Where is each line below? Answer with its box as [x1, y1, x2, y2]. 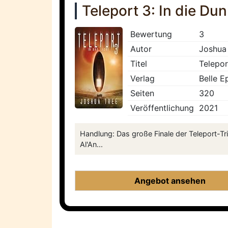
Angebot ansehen [134, 176, 206, 186]
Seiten [130, 88, 154, 99]
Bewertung [130, 29, 172, 40]
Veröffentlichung [130, 103, 194, 113]
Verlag [130, 73, 155, 84]
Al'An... [80, 140, 103, 149]
